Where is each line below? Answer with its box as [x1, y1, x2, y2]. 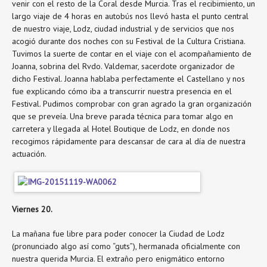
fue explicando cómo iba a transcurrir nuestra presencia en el [12, 85, 232, 97]
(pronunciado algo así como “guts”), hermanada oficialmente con [12, 240, 240, 252]
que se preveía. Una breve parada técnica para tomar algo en [12, 110, 233, 122]
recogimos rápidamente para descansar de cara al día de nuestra [12, 135, 246, 147]
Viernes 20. [12, 204, 52, 215]
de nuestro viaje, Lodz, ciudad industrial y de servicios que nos [12, 23, 234, 34]
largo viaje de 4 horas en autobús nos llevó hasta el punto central [12, 10, 249, 21]
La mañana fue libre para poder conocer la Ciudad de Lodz [12, 228, 225, 239]
